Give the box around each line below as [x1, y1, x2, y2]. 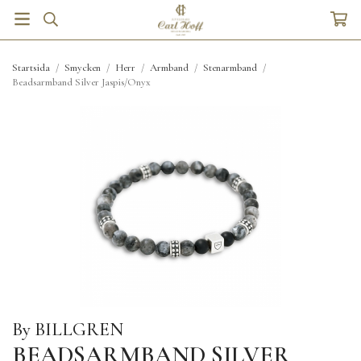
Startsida [12, 61, 50, 74]
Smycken [64, 61, 101, 74]
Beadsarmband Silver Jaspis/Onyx [12, 76, 151, 89]
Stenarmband [203, 61, 257, 74]
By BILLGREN [12, 318, 123, 341]
